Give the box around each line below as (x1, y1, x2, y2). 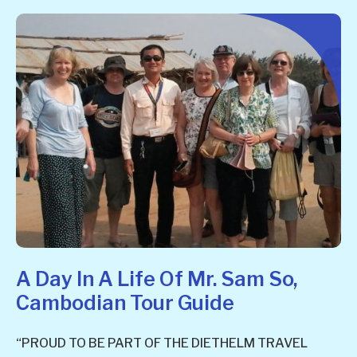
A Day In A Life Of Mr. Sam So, (16, 266, 297, 291)
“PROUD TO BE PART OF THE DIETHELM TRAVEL (16, 335, 308, 351)
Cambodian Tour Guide (16, 290, 234, 315)
